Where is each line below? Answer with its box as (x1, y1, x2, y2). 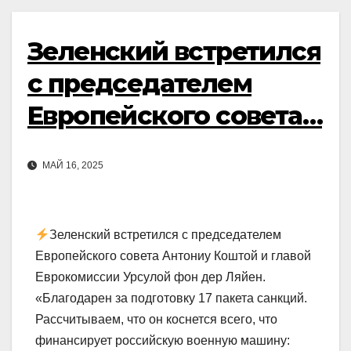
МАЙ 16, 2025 (40, 160, 103, 172)
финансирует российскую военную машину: (35, 334, 290, 348)
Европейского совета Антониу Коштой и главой (35, 249, 311, 263)
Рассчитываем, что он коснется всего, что (35, 313, 277, 327)
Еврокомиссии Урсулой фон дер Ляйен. (35, 270, 266, 284)
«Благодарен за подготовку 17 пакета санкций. (35, 291, 307, 306)
